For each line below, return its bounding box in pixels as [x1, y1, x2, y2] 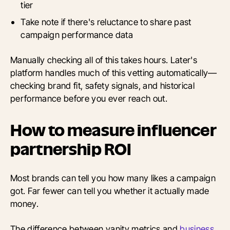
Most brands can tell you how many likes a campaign [10, 172, 216, 184]
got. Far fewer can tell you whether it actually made [10, 185, 209, 197]
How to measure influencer [10, 122, 217, 139]
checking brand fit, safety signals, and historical [10, 80, 195, 91]
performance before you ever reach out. [10, 93, 167, 104]
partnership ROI [10, 141, 132, 158]
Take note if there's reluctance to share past [21, 16, 191, 28]
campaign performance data [21, 29, 133, 41]
